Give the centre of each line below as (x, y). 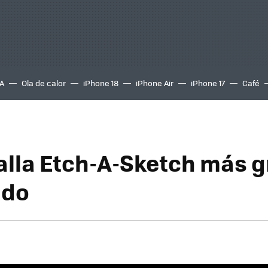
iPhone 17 (208, 83)
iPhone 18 (101, 83)
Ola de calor (44, 83)
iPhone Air (155, 83)
